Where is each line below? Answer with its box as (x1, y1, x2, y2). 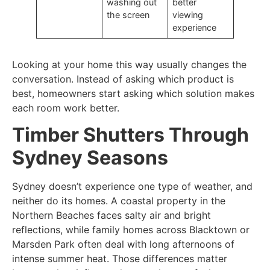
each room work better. (12, 101, 119, 114)
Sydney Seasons (12, 146, 168, 170)
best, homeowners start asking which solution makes (12, 87, 254, 99)
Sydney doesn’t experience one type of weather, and (12, 180, 253, 193)
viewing (172, 9, 204, 20)
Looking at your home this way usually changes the (12, 58, 246, 71)
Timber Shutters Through (12, 123, 249, 147)
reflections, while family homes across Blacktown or (12, 224, 250, 236)
